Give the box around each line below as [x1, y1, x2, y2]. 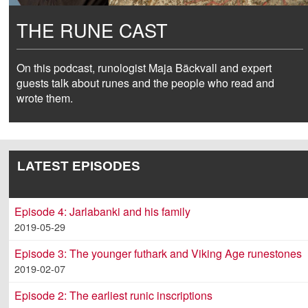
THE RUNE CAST [16, 16, 168, 43]
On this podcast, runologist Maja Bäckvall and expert [16, 59, 272, 76]
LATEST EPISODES [16, 159, 140, 173]
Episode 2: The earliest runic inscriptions [14, 287, 213, 303]
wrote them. [16, 89, 74, 106]
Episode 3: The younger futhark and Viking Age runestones [14, 245, 302, 261]
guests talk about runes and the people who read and [16, 74, 275, 91]
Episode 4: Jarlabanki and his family [14, 203, 191, 219]
